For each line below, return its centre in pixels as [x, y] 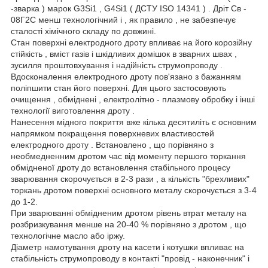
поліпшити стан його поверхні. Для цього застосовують [118, 88]
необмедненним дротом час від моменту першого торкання [128, 156]
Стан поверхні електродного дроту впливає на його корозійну [131, 42]
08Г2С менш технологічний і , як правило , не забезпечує [123, 19]
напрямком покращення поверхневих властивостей [112, 133]
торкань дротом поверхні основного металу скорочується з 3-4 [134, 190]
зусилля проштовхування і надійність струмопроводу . [117, 65]
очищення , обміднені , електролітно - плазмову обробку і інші [133, 99]
